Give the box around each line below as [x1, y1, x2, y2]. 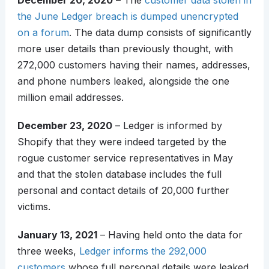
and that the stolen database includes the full [17, 168, 222, 181]
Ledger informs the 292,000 [79, 245, 207, 258]
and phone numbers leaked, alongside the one [17, 75, 229, 88]
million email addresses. [17, 91, 124, 104]
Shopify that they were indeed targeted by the [17, 136, 226, 148]
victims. [17, 201, 50, 213]
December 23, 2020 [17, 119, 112, 132]
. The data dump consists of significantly [68, 26, 252, 39]
